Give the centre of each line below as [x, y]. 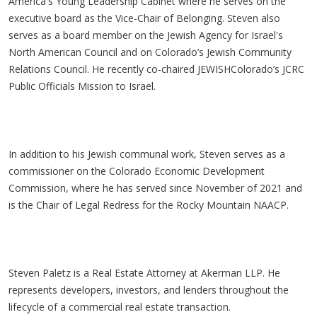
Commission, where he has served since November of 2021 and [155, 188]
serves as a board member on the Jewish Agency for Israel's [146, 35]
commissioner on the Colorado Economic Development [137, 171]
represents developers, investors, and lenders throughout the [149, 290]
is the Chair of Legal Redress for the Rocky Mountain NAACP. [151, 205]
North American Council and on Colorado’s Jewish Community [150, 52]
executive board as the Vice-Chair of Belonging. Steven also [144, 18]
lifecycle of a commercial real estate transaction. [122, 307]
